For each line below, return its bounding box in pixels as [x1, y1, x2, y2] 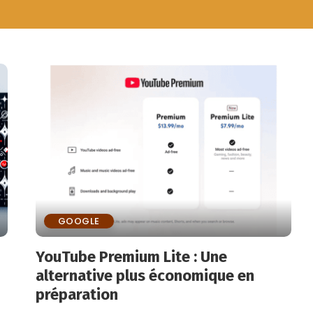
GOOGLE [57, 214, 100, 228]
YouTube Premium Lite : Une [35, 247, 227, 266]
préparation [35, 284, 118, 304]
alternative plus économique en [35, 265, 254, 285]
